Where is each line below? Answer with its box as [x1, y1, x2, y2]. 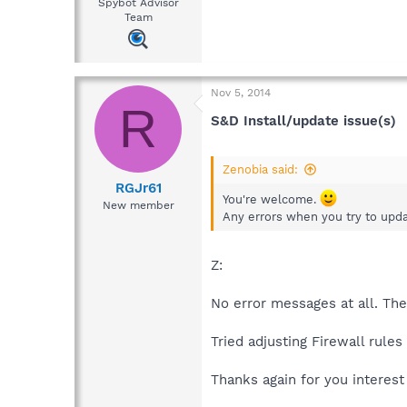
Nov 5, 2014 [211, 85, 271, 99]
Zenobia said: [223, 163, 298, 177]
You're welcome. [223, 193, 320, 207]
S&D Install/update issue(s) [211, 112, 396, 129]
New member [102, 199, 174, 213]
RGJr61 [114, 180, 162, 197]
